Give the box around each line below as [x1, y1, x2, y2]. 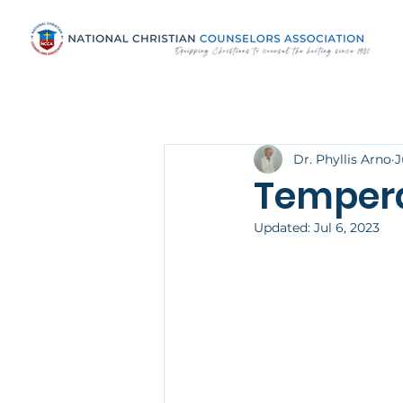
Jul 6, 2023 [314, 219, 380, 236]
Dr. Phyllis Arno [293, 150, 391, 167]
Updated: [254, 219, 314, 236]
